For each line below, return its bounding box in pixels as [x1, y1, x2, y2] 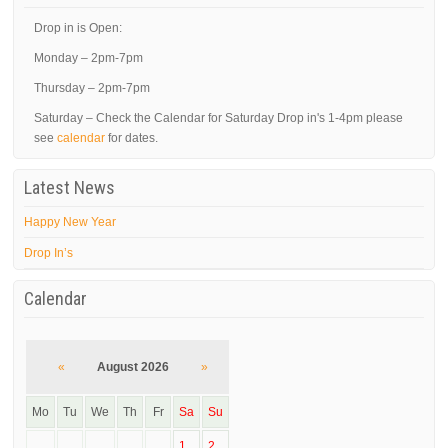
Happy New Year [24, 215, 117, 229]
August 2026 [97, 360, 170, 374]
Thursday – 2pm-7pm [34, 81, 151, 95]
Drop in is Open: [34, 21, 123, 35]
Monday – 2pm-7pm [34, 51, 144, 65]
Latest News [24, 177, 116, 198]
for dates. [105, 131, 159, 145]
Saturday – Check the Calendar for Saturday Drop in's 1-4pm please [34, 111, 404, 125]
